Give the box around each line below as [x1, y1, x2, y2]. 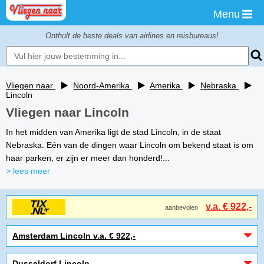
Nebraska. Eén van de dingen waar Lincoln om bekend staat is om [6, 140, 253, 150]
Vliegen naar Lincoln [6, 105, 129, 119]
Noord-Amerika [73, 81, 130, 90]
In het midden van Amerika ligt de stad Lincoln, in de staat [6, 127, 221, 137]
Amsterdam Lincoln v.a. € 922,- [12, 231, 136, 240]
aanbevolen [165, 204, 200, 211]
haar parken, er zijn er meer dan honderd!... [6, 153, 177, 163]
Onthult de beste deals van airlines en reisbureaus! [45, 31, 219, 40]
